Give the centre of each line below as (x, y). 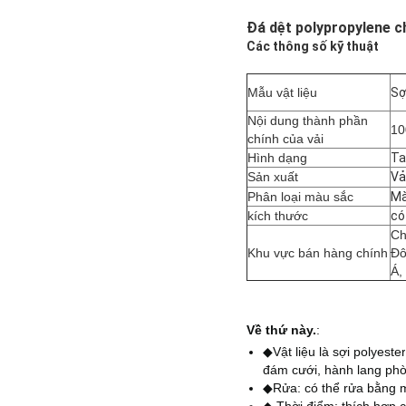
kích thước (278, 216)
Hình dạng (277, 158)
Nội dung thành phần (308, 121)
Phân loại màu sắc (300, 197)
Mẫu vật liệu (282, 93)
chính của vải (285, 139)
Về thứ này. (281, 330)
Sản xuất (273, 177)
